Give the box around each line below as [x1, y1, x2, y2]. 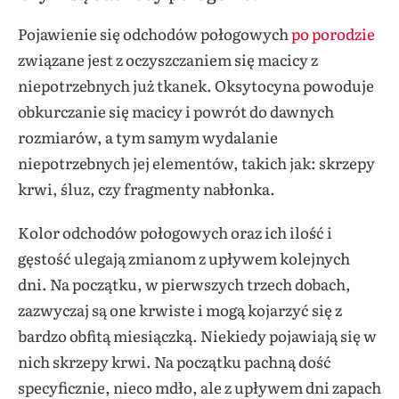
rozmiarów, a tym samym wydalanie [18, 126, 278, 149]
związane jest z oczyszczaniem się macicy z [18, 48, 318, 71]
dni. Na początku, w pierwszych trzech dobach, [18, 273, 351, 296]
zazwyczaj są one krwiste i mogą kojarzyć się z [18, 298, 342, 322]
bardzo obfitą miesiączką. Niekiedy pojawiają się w [18, 324, 377, 347]
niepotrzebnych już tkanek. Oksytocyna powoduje [18, 74, 374, 97]
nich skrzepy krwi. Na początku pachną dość [18, 350, 331, 373]
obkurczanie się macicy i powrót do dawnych [18, 100, 334, 123]
